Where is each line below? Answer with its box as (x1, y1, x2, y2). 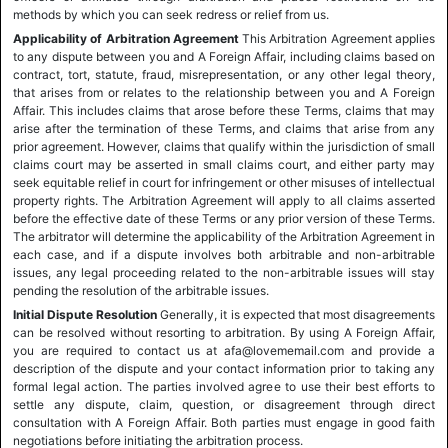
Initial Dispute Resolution (13, 307, 158, 322)
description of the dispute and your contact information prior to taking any (13, 361, 435, 376)
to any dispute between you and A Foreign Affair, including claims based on (13, 49, 435, 64)
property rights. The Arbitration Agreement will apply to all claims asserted (13, 193, 435, 208)
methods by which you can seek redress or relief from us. (13, 7, 329, 22)
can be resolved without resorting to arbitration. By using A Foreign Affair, (13, 325, 435, 340)
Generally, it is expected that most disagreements (157, 307, 436, 322)
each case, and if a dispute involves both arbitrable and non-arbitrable (13, 247, 435, 262)
